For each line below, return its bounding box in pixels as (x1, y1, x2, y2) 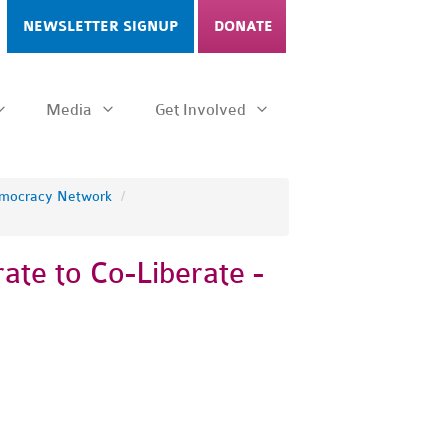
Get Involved (155, 100, 251, 119)
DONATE (214, 18, 273, 35)
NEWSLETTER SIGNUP (23, 18, 178, 35)
